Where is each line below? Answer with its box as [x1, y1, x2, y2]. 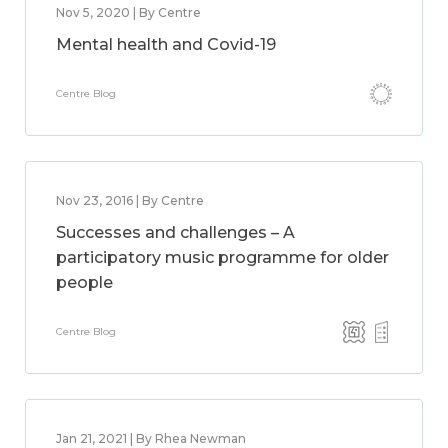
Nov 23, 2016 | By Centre [56, 193, 204, 208]
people [56, 273, 113, 292]
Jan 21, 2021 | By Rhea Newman [56, 431, 246, 446]
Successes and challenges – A [56, 223, 295, 242]
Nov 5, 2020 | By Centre [56, 5, 201, 20]
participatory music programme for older [56, 248, 389, 267]
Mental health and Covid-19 [56, 35, 276, 54]
